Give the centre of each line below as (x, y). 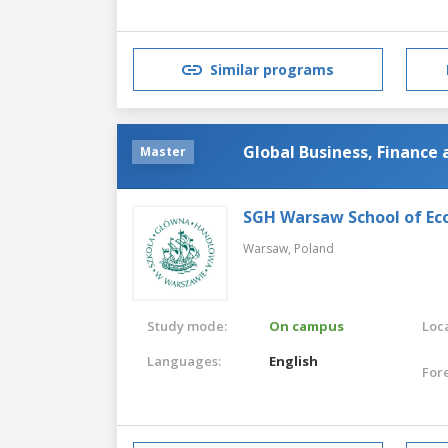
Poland (314, 248)
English (294, 360)
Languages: (184, 360)
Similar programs (272, 70)
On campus (307, 325)
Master (163, 151)
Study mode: (187, 325)
